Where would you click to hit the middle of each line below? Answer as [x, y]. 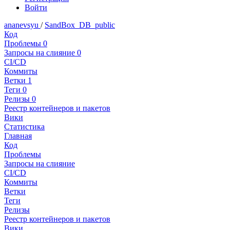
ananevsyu [22, 25]
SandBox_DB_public [80, 25]
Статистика [24, 127]
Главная [18, 136]
